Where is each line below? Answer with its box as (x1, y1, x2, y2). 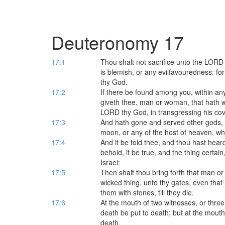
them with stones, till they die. (100, 187, 194, 197)
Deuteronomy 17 (51, 29, 184, 55)
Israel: (100, 157, 120, 167)
